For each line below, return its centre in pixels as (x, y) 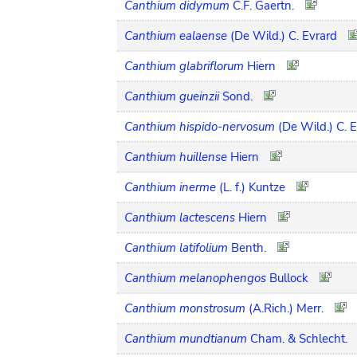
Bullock (289, 278)
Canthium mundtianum (186, 338)
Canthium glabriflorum (184, 66)
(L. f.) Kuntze (252, 187)
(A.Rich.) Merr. (286, 308)
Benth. (249, 247)
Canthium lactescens (180, 217)
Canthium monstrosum (185, 308)
